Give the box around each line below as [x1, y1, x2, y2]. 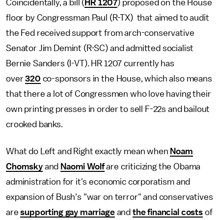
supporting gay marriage [20, 208, 115, 217]
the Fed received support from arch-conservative [6, 28, 194, 37]
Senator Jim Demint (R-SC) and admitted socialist [6, 44, 194, 53]
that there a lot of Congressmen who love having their [6, 89, 211, 98]
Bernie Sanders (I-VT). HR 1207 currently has [6, 59, 174, 68]
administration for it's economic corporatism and [6, 177, 191, 186]
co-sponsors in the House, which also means [40, 74, 212, 83]
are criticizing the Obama [104, 162, 201, 171]
